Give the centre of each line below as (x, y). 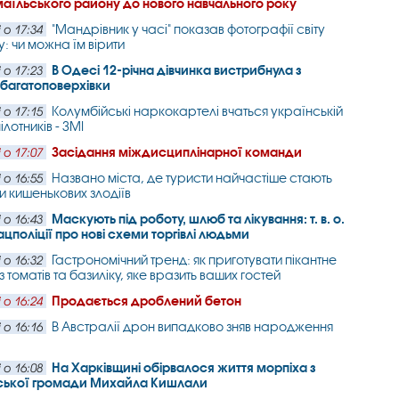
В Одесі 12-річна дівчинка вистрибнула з (177, 70)
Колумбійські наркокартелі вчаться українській (198, 111)
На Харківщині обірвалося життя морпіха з (184, 367)
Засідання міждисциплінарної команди (177, 152)
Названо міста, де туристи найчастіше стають (192, 178)
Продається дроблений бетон (147, 301)
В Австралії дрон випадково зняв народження (193, 326)
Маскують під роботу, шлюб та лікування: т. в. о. (199, 219)
